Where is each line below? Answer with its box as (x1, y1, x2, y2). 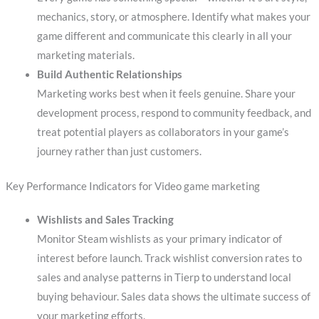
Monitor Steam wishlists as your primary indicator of (36, 232, 282, 245)
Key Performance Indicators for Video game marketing (5, 179, 260, 192)
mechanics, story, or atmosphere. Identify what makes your (36, 10, 310, 23)
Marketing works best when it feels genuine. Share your (36, 87, 296, 100)
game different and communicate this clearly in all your (36, 29, 292, 42)
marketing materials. (36, 48, 135, 61)
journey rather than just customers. (36, 145, 202, 157)
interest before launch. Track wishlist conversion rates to (36, 251, 302, 264)
